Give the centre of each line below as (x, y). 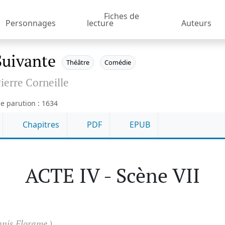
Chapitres (40, 125)
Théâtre (78, 63)
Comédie (118, 63)
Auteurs (196, 23)
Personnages (30, 23)
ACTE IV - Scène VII (113, 175)
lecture (100, 23)
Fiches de (121, 16)
